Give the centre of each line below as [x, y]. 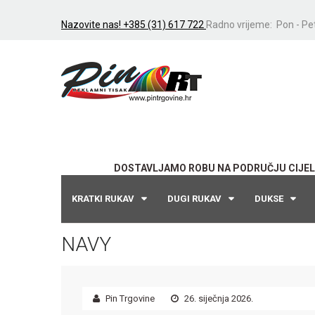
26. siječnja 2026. [218, 298]
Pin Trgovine [129, 298]
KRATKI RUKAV [103, 199]
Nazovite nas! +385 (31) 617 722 [134, 25]
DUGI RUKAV [194, 199]
